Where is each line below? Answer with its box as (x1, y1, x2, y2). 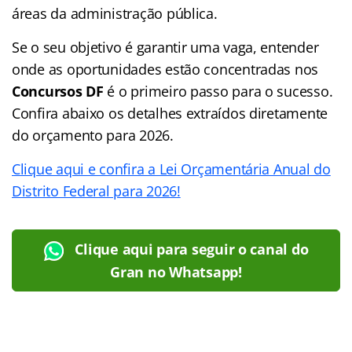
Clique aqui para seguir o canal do (75, 239, 309, 258)
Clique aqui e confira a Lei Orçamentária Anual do (12, 159, 331, 178)
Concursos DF (12, 81, 104, 101)
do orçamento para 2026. (12, 125, 174, 145)
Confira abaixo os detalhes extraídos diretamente (12, 103, 328, 123)
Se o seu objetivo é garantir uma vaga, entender (12, 37, 319, 57)
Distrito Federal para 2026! (12, 181, 181, 200)
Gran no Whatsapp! (110, 262, 242, 281)
